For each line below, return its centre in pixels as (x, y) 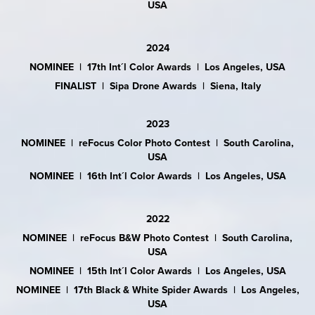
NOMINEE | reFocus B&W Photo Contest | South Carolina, (157, 238)
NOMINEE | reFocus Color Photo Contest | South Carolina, (157, 143)
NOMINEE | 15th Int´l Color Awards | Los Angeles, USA (157, 271)
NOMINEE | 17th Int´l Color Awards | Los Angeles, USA (157, 67)
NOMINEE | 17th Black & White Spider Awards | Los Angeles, (157, 290)
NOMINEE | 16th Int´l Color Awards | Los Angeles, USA (157, 176)
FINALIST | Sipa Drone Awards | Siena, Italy (157, 86)
